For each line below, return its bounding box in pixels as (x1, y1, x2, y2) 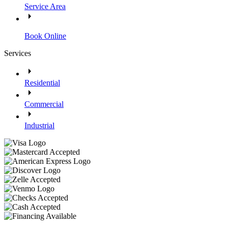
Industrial (24, 121, 54, 130)
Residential (24, 78, 60, 88)
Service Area (24, 2, 66, 11)
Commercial (24, 100, 64, 109)
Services (4, 49, 31, 58)
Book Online (24, 32, 66, 41)
